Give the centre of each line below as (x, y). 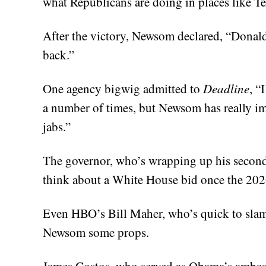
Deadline (226, 88)
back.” (58, 54)
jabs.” (57, 126)
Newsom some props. (96, 232)
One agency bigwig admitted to (123, 88)
